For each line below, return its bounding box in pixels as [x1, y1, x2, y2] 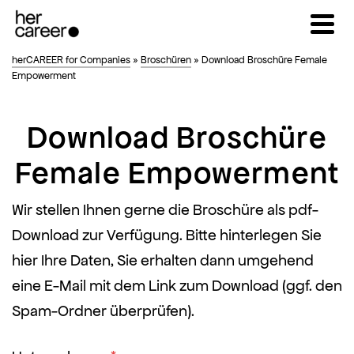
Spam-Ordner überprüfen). [12, 301, 194, 322]
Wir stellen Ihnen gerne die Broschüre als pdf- [12, 200, 318, 220]
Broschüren [141, 54, 191, 66]
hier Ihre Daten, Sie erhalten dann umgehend [12, 250, 314, 271]
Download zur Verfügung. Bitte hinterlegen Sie [12, 225, 322, 246]
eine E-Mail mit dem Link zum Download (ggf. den [12, 276, 342, 296]
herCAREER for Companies [12, 54, 130, 66]
